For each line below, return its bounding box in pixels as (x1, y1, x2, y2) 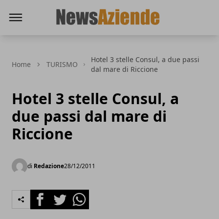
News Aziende (48, 31, 100, 42)
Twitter (49, 190, 76, 200)
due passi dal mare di (12, 106, 167, 126)
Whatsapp (69, 190, 107, 200)
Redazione (34, 162, 64, 170)
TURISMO (46, 60, 78, 69)
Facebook (30, 190, 66, 200)
